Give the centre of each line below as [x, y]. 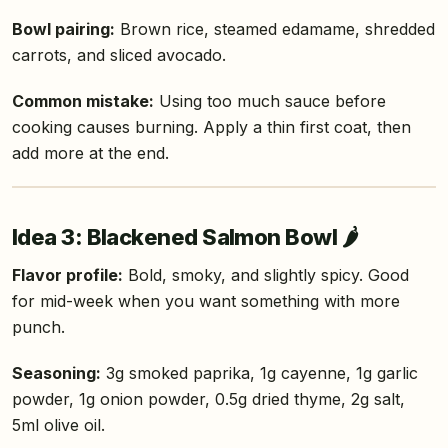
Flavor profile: [67, 275]
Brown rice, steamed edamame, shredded [275, 29]
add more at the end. [90, 153]
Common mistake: [83, 101]
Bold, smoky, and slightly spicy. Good [266, 275]
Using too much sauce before [270, 101]
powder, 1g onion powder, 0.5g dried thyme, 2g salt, [208, 399]
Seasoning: [56, 373]
